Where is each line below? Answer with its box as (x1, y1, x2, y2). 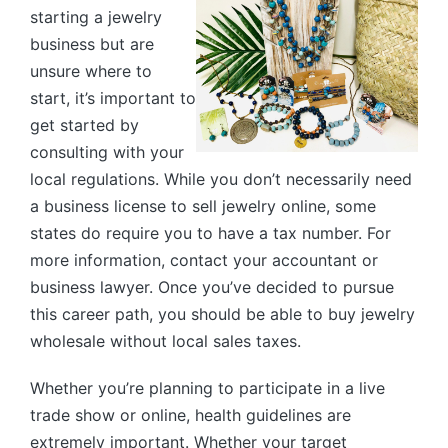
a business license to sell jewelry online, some (30, 195, 376, 216)
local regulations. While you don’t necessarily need (30, 168, 412, 189)
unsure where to (30, 60, 152, 81)
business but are (30, 33, 154, 54)
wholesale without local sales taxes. (30, 330, 301, 351)
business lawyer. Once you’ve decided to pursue (30, 276, 394, 297)
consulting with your (30, 141, 184, 162)
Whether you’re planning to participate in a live (30, 377, 385, 398)
